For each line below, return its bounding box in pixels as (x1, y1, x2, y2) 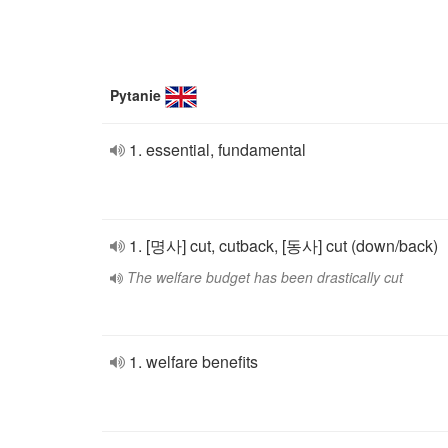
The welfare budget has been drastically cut (127, 267, 403, 287)
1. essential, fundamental (129, 138, 306, 161)
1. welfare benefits (129, 350, 258, 373)
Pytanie (110, 85, 161, 105)
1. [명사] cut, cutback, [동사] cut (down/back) (129, 234, 438, 257)
